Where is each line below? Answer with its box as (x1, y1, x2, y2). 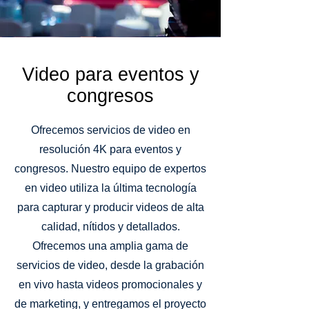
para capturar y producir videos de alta (17, 201, 204, 213)
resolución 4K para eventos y (39, 143, 181, 155)
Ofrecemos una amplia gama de (32, 240, 188, 252)
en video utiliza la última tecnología (24, 182, 197, 194)
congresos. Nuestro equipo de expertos (14, 163, 206, 175)
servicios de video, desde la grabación (17, 259, 204, 271)
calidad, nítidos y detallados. (41, 221, 180, 232)
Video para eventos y (21, 64, 199, 85)
